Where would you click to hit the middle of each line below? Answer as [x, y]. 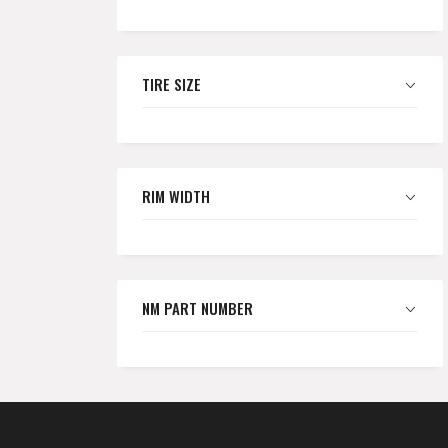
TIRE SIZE [171, 83]
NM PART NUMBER [197, 307]
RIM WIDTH [176, 195]
